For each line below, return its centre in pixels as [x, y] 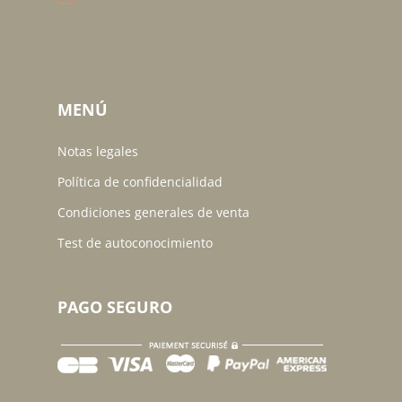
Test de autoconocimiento [135, 243]
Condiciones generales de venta [153, 213]
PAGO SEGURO [115, 307]
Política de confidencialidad [140, 182]
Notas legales [98, 152]
